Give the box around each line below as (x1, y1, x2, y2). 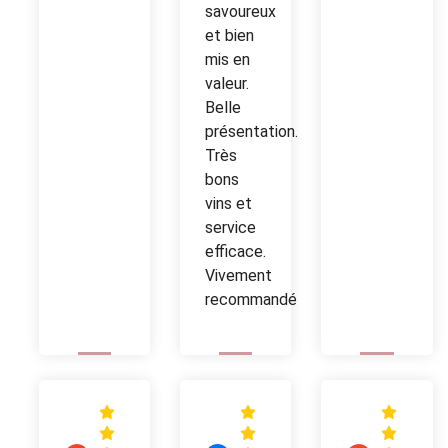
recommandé (205, 290, 298, 309)
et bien (205, 26, 255, 45)
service (205, 218, 257, 237)
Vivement (205, 266, 273, 285)
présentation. (205, 122, 299, 141)
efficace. (205, 242, 267, 261)
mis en (205, 50, 251, 69)
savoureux (205, 2, 277, 21)
